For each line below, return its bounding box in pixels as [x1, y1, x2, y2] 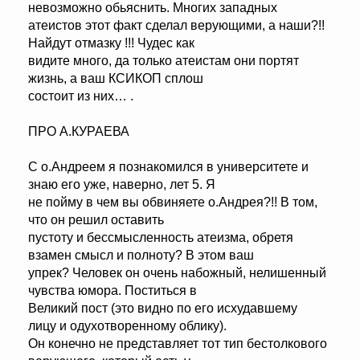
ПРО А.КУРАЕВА [28, 125, 129, 139]
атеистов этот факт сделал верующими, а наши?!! [28, 18, 325, 33]
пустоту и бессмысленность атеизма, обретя [28, 231, 293, 245]
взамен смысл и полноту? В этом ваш [28, 248, 254, 263]
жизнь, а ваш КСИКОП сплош [28, 72, 203, 86]
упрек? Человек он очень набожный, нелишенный [28, 266, 326, 280]
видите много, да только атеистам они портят [28, 54, 299, 68]
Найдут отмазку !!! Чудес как [28, 36, 194, 51]
